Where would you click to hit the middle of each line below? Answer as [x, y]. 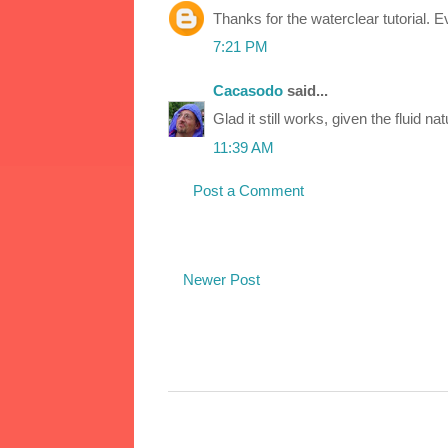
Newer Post [221, 279]
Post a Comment [248, 191]
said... [305, 90]
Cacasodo [248, 90]
